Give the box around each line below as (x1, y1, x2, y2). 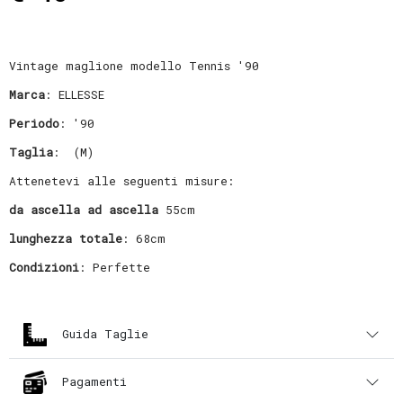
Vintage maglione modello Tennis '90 (8, 57, 259, 74)
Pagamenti (62, 373, 128, 390)
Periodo (8, 114, 59, 131)
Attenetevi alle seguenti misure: (8, 172, 234, 189)
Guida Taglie (62, 326, 149, 343)
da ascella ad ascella (8, 201, 158, 218)
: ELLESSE (44, 85, 104, 103)
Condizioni (8, 258, 79, 275)
